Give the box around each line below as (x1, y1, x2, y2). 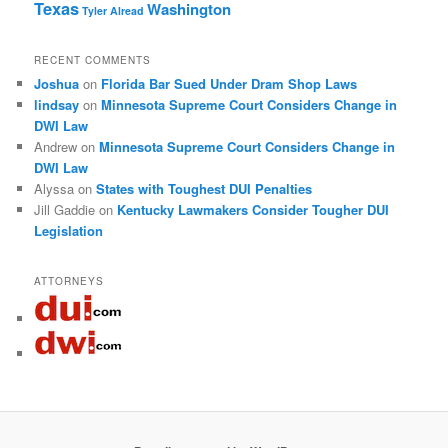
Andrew (34, 137, 78, 157)
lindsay (34, 95, 80, 115)
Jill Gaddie (34, 200, 96, 220)
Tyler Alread (82, 2, 145, 18)
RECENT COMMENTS (34, 53, 152, 68)
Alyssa (34, 179, 75, 199)
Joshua (34, 74, 80, 94)
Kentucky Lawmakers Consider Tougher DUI (117, 200, 390, 220)
